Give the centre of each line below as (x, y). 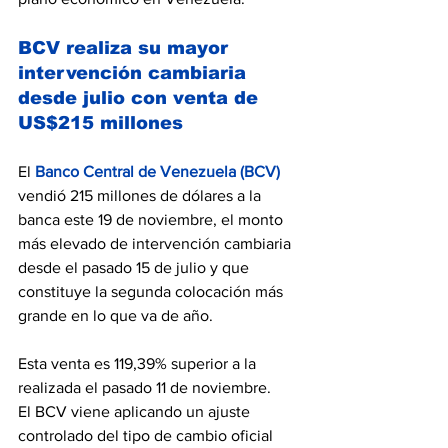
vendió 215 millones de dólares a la (141, 195)
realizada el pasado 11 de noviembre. (144, 387)
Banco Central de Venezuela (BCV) (157, 171)
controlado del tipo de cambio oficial (147, 435)
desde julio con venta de (141, 98)
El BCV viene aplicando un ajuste (136, 411)
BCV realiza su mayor (126, 48)
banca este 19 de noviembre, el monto (152, 219)
